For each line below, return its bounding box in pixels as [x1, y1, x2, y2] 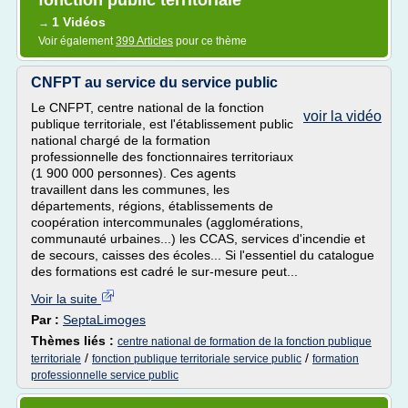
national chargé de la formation [31, 133, 210, 148]
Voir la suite [31, 291, 101, 306]
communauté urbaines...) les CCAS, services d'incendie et [31, 231, 365, 246]
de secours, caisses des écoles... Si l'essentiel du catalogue [31, 248, 374, 262]
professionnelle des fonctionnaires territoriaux [31, 149, 293, 164]
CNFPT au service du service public [31, 75, 278, 90]
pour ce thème [173, 35, 247, 47]
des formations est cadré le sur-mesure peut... [31, 264, 298, 279]
